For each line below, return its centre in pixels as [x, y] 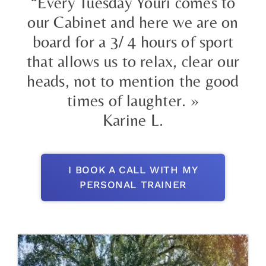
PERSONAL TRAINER [133, 183]
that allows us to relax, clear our [133, 59]
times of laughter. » [133, 98]
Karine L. [133, 118]
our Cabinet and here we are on [133, 20]
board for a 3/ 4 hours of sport [133, 39]
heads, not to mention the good [133, 79]
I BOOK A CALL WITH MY [133, 168]
